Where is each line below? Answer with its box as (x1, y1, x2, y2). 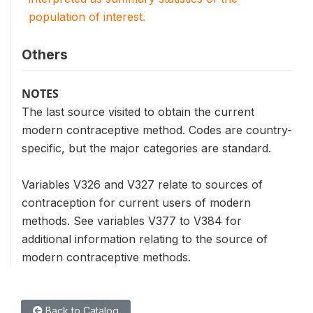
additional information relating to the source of (22, 232, 268, 246)
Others (22, 46, 68, 63)
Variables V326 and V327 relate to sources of (22, 177, 263, 191)
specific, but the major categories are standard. (22, 141, 271, 155)
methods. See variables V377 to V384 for (22, 214, 242, 228)
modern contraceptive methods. (22, 250, 191, 264)
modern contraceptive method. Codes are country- (22, 123, 292, 137)
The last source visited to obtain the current (22, 105, 254, 119)
